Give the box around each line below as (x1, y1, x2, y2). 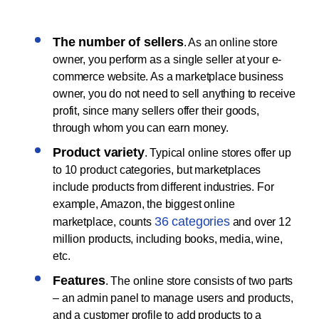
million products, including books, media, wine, (53, 233, 283, 246)
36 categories (154, 214, 230, 229)
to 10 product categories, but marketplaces (53, 164, 261, 177)
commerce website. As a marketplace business (53, 70, 284, 83)
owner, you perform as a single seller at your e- (53, 53, 282, 66)
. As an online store (183, 36, 278, 49)
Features (53, 273, 105, 288)
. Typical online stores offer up (144, 147, 291, 159)
